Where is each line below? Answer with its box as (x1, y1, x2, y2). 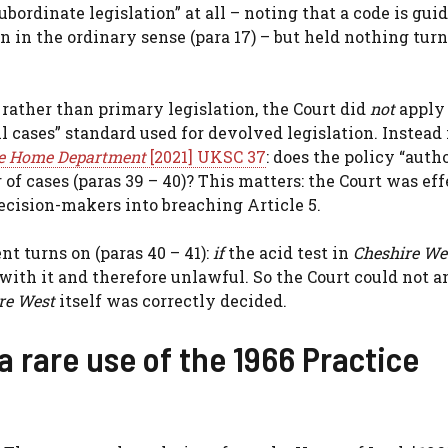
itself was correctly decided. (55, 289, 287, 311)
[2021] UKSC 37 (146, 145, 266, 167)
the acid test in (224, 241, 353, 263)
